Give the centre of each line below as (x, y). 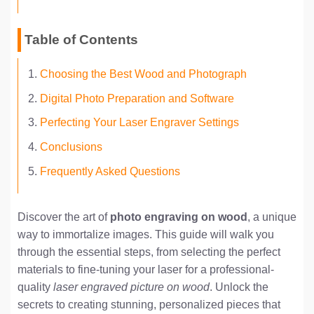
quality (35, 287)
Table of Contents (81, 39)
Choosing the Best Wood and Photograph (143, 74)
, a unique (272, 217)
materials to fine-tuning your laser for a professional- (146, 270)
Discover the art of (64, 217)
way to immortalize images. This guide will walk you (146, 235)
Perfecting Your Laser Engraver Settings (139, 123)
